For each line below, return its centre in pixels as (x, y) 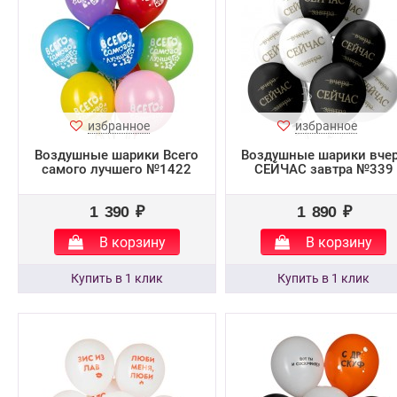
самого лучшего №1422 (117, 169)
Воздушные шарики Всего (117, 155)
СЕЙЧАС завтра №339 (323, 169)
